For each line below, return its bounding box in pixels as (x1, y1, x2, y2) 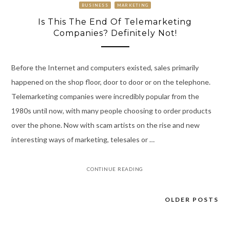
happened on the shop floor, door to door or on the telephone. (11, 77, 210, 86)
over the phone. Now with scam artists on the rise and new (11, 120, 200, 129)
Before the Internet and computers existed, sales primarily (11, 63, 199, 72)
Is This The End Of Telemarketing (38, 17, 192, 27)
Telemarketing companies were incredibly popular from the (11, 91, 199, 101)
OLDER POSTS (165, 195, 219, 203)
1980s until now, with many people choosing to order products (11, 106, 212, 115)
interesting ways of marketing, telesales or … (11, 135, 155, 144)
